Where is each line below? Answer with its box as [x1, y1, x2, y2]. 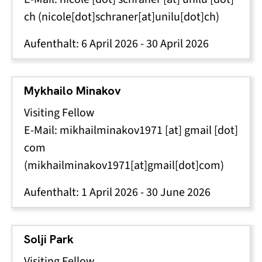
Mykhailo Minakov [24, 83, 121, 98]
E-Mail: [24, 122, 60, 138]
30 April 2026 [146, 36, 209, 51]
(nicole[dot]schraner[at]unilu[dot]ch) [36, 9, 219, 25]
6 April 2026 [81, 36, 138, 51]
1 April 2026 [81, 184, 138, 200]
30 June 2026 [146, 184, 211, 200]
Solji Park [24, 232, 74, 247]
